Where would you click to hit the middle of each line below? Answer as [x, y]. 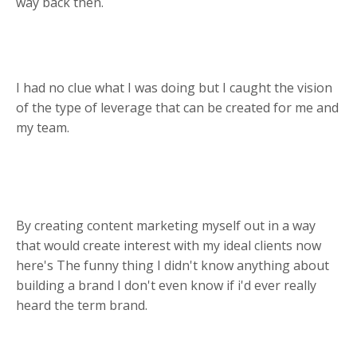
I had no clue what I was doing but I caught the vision [174, 87]
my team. [43, 127]
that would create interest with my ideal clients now [169, 245]
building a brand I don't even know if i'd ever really [166, 285]
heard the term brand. [82, 305]
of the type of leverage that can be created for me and [177, 107]
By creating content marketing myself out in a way [166, 225]
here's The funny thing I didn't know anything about [173, 265]
